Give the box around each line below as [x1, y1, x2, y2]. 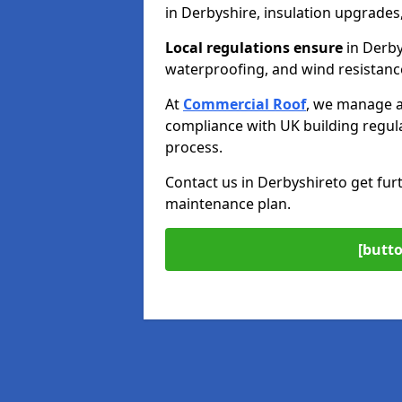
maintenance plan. [165, 193, 291, 214]
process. [165, 136, 223, 157]
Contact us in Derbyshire [165, 171, 333, 192]
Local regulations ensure [165, 37, 343, 57]
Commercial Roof [183, 93, 306, 114]
